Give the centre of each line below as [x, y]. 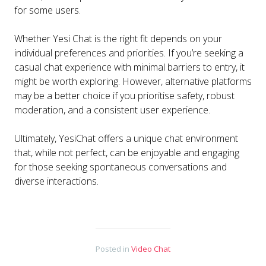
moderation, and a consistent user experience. [112, 110]
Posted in [113, 248]
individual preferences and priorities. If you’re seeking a [129, 53]
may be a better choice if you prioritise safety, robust [124, 95]
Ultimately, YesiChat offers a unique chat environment [126, 138]
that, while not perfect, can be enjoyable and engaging [127, 152]
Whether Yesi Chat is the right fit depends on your [118, 38]
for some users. [47, 10]
